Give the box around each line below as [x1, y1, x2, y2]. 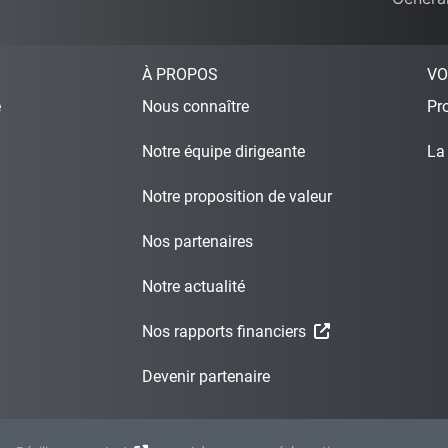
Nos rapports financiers [142, 321, 314, 341]
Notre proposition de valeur [142, 186, 332, 206]
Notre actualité [142, 276, 245, 296]
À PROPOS [142, 64, 218, 84]
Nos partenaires [142, 231, 253, 251]
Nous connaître [142, 96, 249, 116]
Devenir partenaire [142, 366, 270, 386]
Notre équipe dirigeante [142, 141, 305, 161]
